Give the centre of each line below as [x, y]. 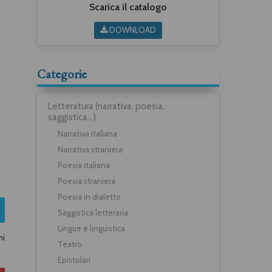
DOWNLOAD [132, 29]
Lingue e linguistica [91, 228]
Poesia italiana [84, 165]
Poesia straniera [87, 181]
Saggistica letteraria [93, 212]
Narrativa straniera [90, 149]
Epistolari [74, 260]
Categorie [62, 74]
